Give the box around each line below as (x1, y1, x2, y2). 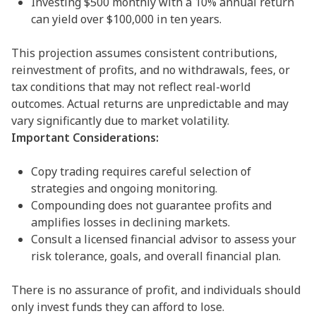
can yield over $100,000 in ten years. (31, 11, 224, 28)
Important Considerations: (11, 130, 159, 146)
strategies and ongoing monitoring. (31, 181, 217, 197)
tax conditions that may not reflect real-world (11, 79, 250, 95)
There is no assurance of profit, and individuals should (11, 282, 300, 298)
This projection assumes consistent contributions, (11, 45, 277, 61)
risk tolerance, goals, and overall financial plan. (31, 248, 281, 265)
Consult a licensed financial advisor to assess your (31, 231, 296, 248)
